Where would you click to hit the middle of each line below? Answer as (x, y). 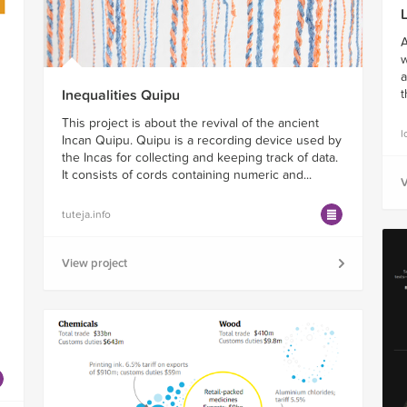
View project (94, 263)
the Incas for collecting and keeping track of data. (199, 157)
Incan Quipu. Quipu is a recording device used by (201, 140)
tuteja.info (86, 214)
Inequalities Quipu (120, 95)
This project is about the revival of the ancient (190, 123)
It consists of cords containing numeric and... (186, 174)
